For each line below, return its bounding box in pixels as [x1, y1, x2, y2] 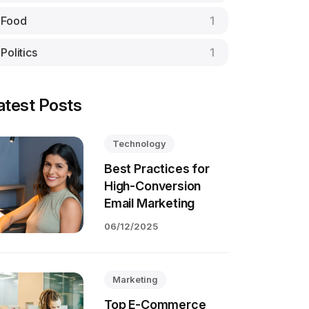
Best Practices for [104, 161, 210, 176]
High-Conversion [104, 179, 201, 193]
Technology [112, 138, 166, 149]
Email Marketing [104, 196, 195, 210]
